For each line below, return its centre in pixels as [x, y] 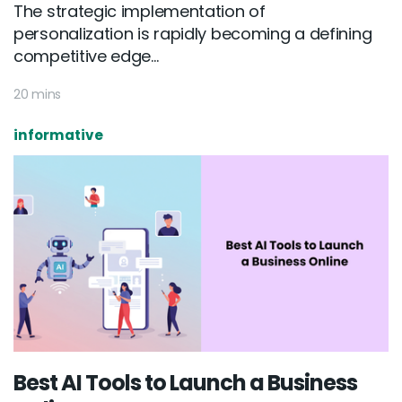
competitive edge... [86, 57]
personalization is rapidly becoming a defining [193, 34]
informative [58, 135]
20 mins [37, 95]
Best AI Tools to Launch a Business [185, 383]
